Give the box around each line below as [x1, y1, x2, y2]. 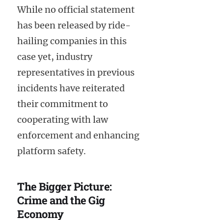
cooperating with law [17, 114, 108, 126]
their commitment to [17, 98, 108, 110]
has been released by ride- [17, 20, 131, 31]
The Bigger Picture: [17, 179, 112, 194]
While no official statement [17, 4, 135, 16]
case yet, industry [17, 51, 92, 63]
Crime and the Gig [17, 193, 105, 208]
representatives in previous [17, 67, 135, 79]
